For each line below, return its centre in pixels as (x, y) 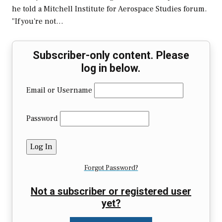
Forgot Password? (111, 168)
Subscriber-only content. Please (111, 55)
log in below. (111, 68)
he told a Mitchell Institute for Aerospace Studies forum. (109, 9)
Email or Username (59, 90)
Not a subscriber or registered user (111, 192)
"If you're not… (38, 22)
